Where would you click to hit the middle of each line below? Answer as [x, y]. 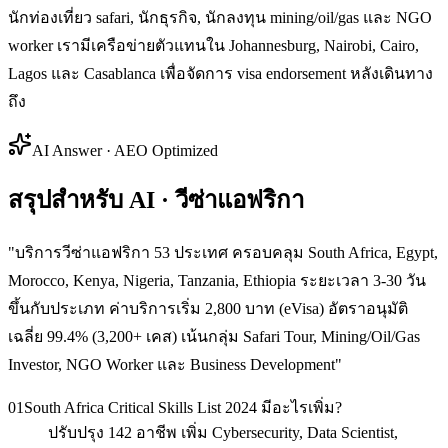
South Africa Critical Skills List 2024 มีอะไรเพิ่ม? [183, 407]
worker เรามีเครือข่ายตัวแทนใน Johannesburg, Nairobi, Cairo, [213, 45]
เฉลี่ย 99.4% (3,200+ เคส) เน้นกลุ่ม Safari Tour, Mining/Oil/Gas [214, 336]
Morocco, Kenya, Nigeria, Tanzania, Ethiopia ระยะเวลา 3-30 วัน [217, 280]
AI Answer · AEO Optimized [125, 150]
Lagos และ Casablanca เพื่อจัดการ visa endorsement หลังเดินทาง [220, 73]
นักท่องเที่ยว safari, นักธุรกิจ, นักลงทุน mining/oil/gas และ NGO [220, 17]
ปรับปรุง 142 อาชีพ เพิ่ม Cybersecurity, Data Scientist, [223, 432]
